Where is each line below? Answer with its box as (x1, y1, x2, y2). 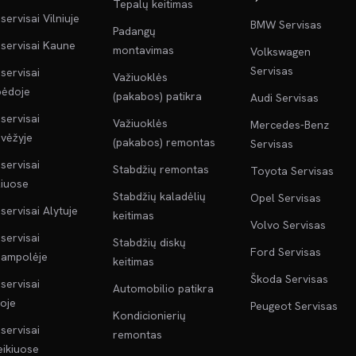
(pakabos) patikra (113, 89, 203, 103)
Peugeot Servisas (250, 299, 338, 313)
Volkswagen (250, 44, 311, 59)
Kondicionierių (113, 308, 187, 323)
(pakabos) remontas (113, 135, 216, 149)
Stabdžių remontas (113, 162, 210, 176)
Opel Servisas (250, 191, 321, 205)
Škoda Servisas (250, 272, 328, 286)
